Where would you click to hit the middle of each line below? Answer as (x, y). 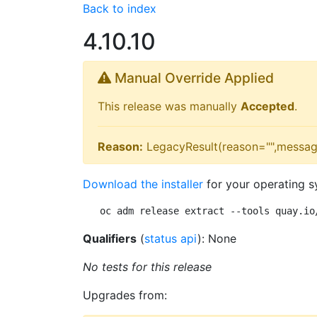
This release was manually (169, 106)
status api (171, 238)
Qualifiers (110, 238)
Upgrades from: (125, 295)
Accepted (267, 106)
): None (217, 238)
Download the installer (143, 184)
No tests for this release (147, 267)
